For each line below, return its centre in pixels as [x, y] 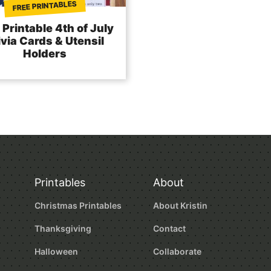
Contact [169, 229]
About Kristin [180, 206]
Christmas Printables [78, 206]
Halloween [57, 252]
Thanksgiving [63, 229]
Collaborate [177, 252]
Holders [45, 54]
